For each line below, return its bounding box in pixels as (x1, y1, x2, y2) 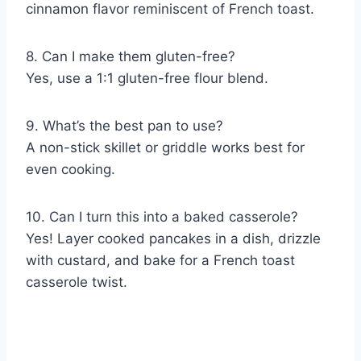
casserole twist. (26, 274, 127, 291)
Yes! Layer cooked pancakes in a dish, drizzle (26, 230, 321, 247)
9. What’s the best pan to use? (26, 118, 223, 135)
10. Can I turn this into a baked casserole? (26, 209, 298, 226)
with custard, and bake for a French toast (26, 252, 295, 269)
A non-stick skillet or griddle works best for (26, 139, 305, 156)
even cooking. (26, 161, 115, 178)
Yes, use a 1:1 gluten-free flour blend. (26, 70, 268, 87)
